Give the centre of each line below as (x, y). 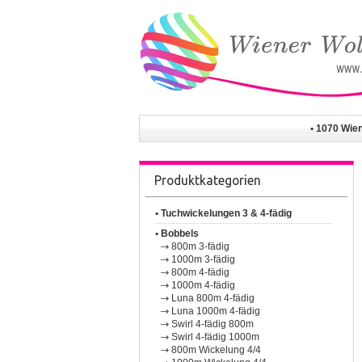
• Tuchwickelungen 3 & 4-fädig (224, 213)
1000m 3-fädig (204, 259)
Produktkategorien (208, 181)
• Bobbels (177, 233)
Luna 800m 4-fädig (213, 298)
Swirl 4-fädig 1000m (216, 337)
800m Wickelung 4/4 (217, 349)
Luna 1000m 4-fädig (216, 311)
